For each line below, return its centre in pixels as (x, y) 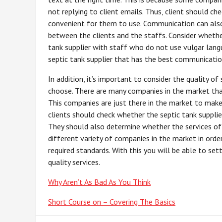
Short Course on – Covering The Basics (112, 202)
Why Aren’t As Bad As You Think (99, 182)
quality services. (74, 162)
